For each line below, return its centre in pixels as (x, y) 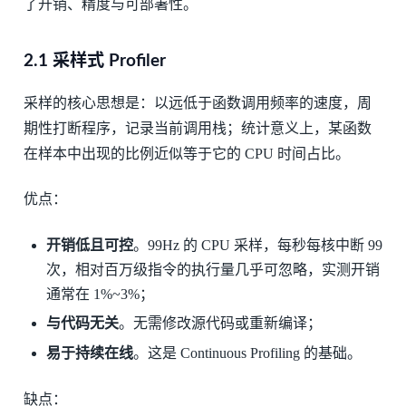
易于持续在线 (90, 353)
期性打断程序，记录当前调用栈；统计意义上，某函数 (197, 128)
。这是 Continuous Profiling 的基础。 (248, 353)
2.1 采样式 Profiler (94, 61)
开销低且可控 (90, 245)
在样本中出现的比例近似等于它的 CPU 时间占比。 (186, 153)
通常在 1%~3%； (101, 294)
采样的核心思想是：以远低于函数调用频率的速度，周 (197, 102)
